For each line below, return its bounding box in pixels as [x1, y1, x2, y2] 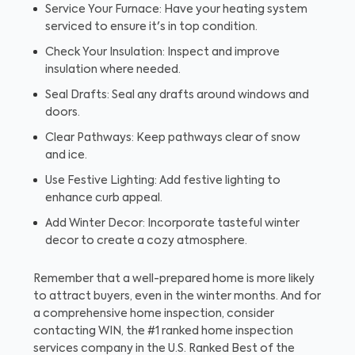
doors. [45, 107, 80, 119]
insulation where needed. [45, 64, 181, 76]
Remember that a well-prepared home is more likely [33, 273, 315, 285]
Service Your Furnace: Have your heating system [45, 4, 307, 16]
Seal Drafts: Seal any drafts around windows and [45, 90, 309, 101]
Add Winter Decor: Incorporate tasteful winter [45, 218, 300, 230]
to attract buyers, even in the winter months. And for [33, 291, 321, 303]
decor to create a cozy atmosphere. [45, 235, 247, 247]
